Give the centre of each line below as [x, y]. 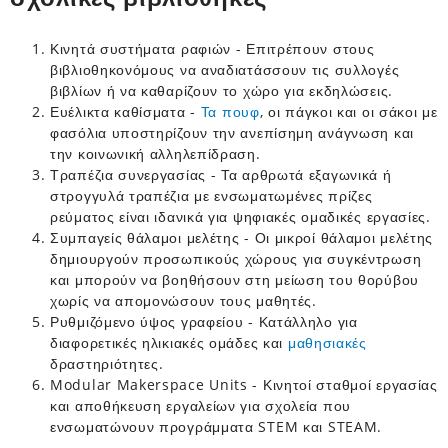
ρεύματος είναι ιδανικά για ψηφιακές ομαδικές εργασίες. [240, 216]
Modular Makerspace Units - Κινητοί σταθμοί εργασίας [244, 384]
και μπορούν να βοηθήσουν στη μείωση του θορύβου [234, 279]
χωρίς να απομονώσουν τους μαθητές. [183, 300]
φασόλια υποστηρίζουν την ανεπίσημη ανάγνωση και [232, 132]
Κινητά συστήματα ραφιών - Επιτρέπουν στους [212, 48]
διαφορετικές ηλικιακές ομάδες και [169, 342]
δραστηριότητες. [107, 363]
